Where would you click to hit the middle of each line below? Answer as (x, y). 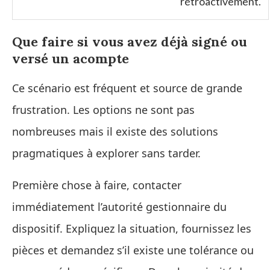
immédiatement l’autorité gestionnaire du (119, 206)
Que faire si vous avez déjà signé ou (130, 41)
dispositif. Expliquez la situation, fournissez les (132, 228)
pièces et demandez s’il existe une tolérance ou (133, 250)
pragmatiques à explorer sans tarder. (106, 153)
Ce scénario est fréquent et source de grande (127, 88)
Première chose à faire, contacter (97, 185)
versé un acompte (71, 58)
